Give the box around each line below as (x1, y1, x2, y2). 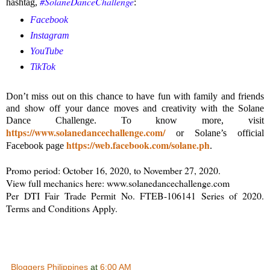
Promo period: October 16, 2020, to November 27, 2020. (6, 163, 221, 177)
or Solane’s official (165, 127, 264, 138)
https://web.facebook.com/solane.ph (66, 137, 210, 152)
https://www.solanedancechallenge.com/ (6, 125, 165, 139)
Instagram (30, 30, 69, 41)
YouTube (30, 46, 63, 57)
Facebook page (6, 140, 66, 151)
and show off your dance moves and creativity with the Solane (6, 102, 264, 113)
